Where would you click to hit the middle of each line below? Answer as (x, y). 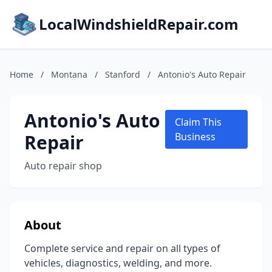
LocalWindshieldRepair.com (139, 24)
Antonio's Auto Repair (202, 74)
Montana (69, 74)
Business (195, 137)
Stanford (123, 74)
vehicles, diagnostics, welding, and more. (118, 263)
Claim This (198, 122)
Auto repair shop (63, 166)
